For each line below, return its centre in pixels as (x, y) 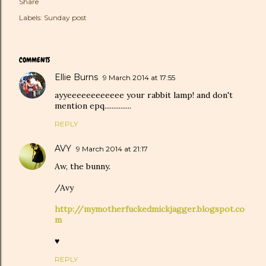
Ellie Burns (76, 77)
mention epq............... (93, 106)
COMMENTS (34, 60)
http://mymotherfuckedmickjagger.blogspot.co (150, 209)
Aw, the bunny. (83, 166)
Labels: (31, 18)
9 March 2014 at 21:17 (112, 149)
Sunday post (65, 18)
